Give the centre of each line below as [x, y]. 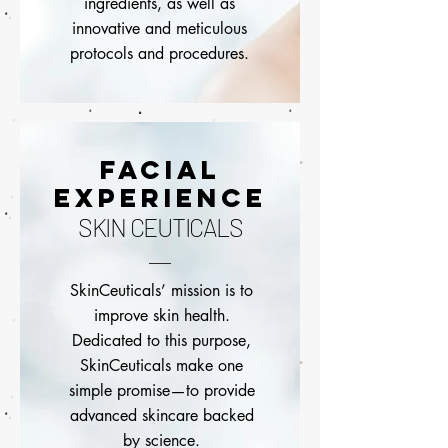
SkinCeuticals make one [161, 366]
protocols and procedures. [159, 54]
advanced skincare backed [161, 416]
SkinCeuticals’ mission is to [161, 291]
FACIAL [160, 170]
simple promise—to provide [161, 391]
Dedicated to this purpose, [161, 341]
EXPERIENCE [160, 198]
